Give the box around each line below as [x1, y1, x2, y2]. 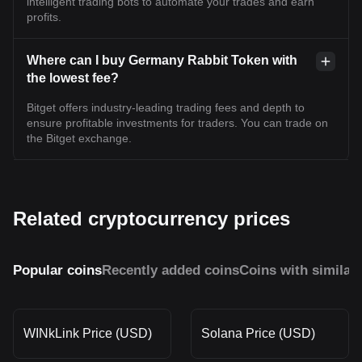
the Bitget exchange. [27, 131, 132, 145]
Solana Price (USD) [201, 326, 315, 340]
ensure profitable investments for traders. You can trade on [27, 116, 328, 129]
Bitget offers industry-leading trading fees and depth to [27, 100, 305, 114]
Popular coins [13, 262, 102, 278]
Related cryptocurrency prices [13, 207, 290, 229]
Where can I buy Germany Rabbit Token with [27, 53, 297, 67]
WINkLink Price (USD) [23, 326, 152, 340]
